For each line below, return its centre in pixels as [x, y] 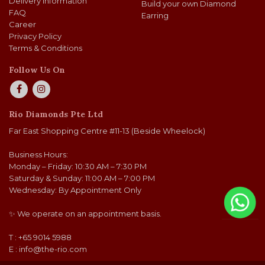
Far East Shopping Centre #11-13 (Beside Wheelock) [107, 131]
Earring [155, 16]
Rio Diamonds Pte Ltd [56, 114]
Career [22, 25]
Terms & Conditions [46, 48]
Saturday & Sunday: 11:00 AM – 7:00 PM [82, 178]
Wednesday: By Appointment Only [75, 190]
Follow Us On [37, 70]
